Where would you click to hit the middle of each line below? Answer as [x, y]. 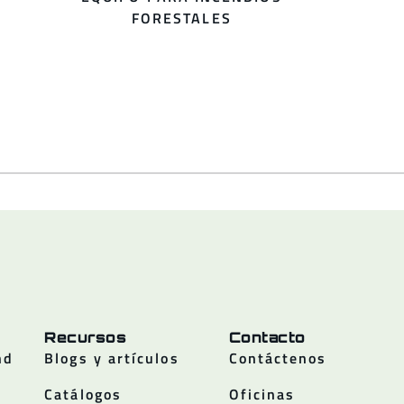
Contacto [267, 337]
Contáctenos [278, 358]
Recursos [86, 337]
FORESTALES [181, 18]
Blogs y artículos [112, 358]
